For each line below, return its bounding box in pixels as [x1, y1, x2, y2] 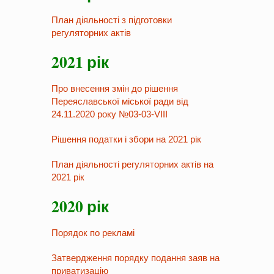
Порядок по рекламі [51, 228, 135, 238]
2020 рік [51, 194, 109, 218]
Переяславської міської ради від [51, 96, 188, 106]
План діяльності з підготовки [51, 15, 172, 25]
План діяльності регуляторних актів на [51, 159, 213, 169]
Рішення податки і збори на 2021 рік [51, 134, 201, 144]
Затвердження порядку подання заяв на [51, 253, 220, 263]
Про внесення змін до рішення [51, 83, 178, 94]
